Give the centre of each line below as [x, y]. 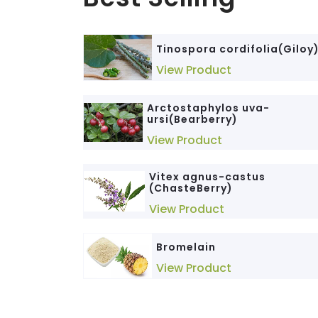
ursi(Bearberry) [192, 119]
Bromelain [186, 247]
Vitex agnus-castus [208, 176]
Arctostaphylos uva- [208, 108]
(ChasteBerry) [191, 188]
